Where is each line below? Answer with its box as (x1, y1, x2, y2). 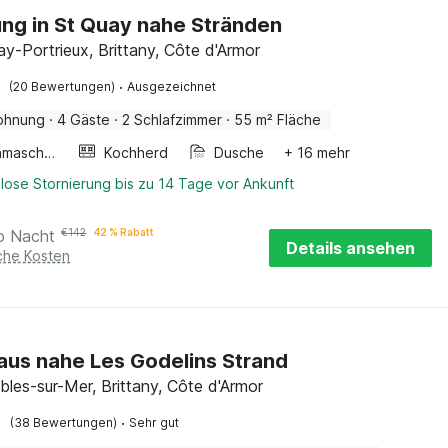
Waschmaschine (44, 144, 56, 161)
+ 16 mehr (284, 144, 351, 161)
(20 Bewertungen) (9, 79, 116, 94)
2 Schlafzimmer (122, 111, 223, 128)
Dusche (214, 144, 265, 161)
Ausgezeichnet (127, 79, 217, 94)
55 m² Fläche (234, 111, 322, 128)
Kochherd (104, 144, 169, 161)
